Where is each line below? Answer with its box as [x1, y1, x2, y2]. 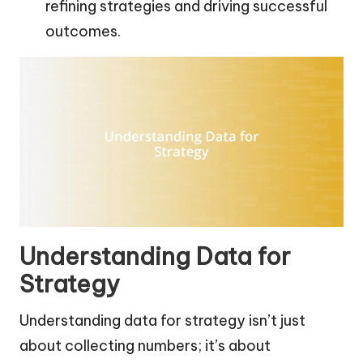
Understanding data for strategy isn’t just [19, 311, 305, 331]
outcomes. [45, 22, 121, 41]
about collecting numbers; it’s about [19, 336, 271, 356]
